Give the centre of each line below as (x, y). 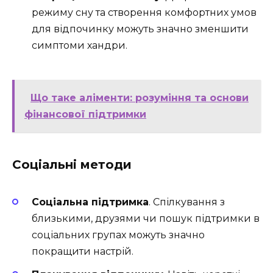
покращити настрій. (83, 252)
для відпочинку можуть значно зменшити (140, 29)
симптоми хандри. (80, 45)
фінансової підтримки (85, 115)
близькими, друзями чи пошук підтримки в (146, 219)
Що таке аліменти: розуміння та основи (140, 98)
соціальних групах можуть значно (118, 235)
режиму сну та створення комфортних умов (144, 12)
